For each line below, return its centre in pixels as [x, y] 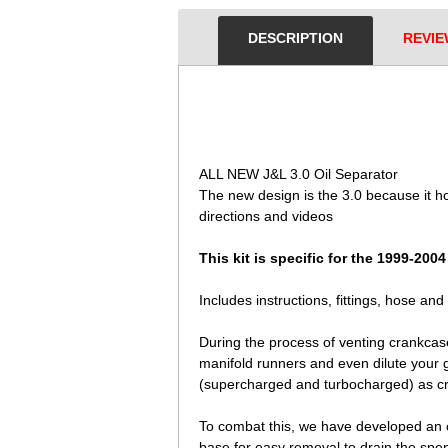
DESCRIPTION [295, 38]
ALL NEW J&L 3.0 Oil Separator [298, 174]
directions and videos [266, 216]
